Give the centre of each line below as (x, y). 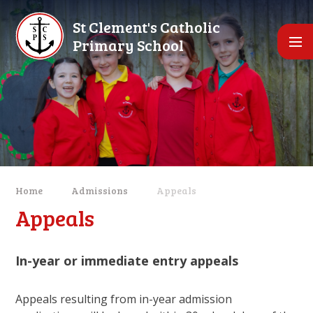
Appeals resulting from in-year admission (124, 299)
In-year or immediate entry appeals (127, 260)
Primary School (129, 45)
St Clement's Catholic (147, 27)
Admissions (100, 191)
